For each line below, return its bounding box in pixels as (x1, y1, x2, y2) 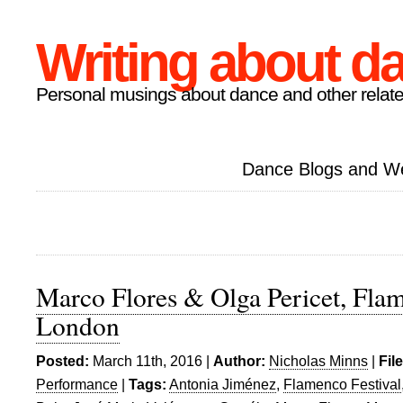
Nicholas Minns (269, 353, 368, 369)
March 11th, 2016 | (89, 353, 213, 369)
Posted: (36, 353, 89, 369)
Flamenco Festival (283, 376, 401, 392)
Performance (36, 376, 118, 392)
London (36, 308, 120, 343)
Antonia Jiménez (169, 376, 276, 392)
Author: (213, 353, 265, 369)
